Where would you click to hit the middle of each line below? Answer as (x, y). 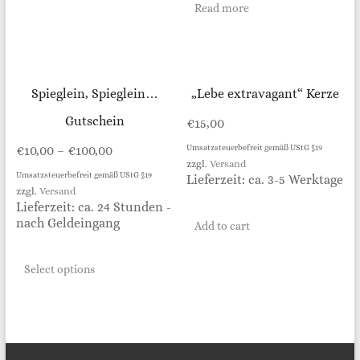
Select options (59, 269)
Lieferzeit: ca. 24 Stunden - (93, 207)
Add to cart (223, 225)
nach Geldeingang (67, 223)
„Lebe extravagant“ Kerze (266, 93)
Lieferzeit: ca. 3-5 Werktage (265, 179)
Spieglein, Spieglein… (94, 93)
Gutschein (94, 121)
